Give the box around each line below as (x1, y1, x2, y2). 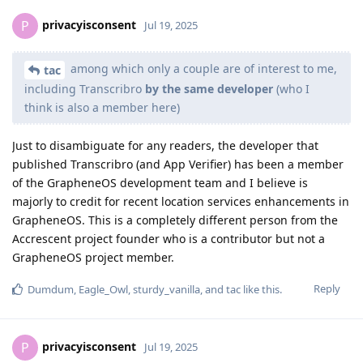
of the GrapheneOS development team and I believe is (12, 174, 308, 190)
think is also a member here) (24, 99, 180, 115)
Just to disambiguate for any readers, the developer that (12, 137, 318, 153)
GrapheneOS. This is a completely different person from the (12, 211, 338, 228)
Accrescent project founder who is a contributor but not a (12, 230, 325, 246)
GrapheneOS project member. (12, 249, 174, 265)
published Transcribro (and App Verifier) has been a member (12, 156, 344, 172)
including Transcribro (24, 80, 145, 96)
